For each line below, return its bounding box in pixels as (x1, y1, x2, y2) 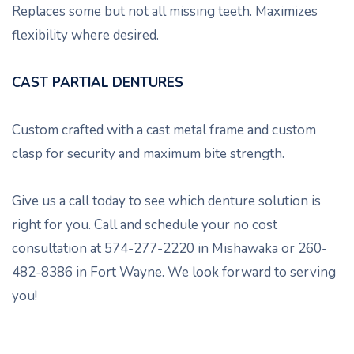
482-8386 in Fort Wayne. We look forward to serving (12, 262, 336, 281)
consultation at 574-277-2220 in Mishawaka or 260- (12, 239, 327, 258)
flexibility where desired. (12, 25, 159, 44)
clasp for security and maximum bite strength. (12, 144, 284, 163)
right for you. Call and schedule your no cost (12, 215, 277, 234)
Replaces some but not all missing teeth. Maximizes (12, 2, 318, 21)
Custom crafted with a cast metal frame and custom (12, 120, 316, 139)
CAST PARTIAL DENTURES (12, 73, 183, 92)
